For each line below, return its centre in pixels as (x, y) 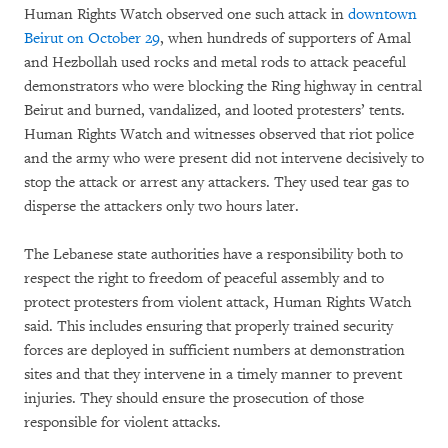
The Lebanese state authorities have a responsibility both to (213, 254)
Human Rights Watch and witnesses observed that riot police (219, 134)
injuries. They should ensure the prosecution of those (194, 398)
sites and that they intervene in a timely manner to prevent (213, 374)
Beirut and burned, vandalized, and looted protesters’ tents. (214, 110)
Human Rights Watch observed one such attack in (186, 14)
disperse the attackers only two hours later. (165, 206)
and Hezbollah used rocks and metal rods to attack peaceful (215, 62)
